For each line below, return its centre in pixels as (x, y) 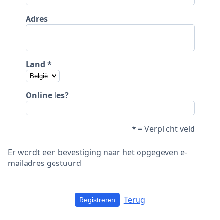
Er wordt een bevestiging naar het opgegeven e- (97, 152)
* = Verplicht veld (163, 128)
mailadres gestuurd (44, 163)
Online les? (47, 95)
